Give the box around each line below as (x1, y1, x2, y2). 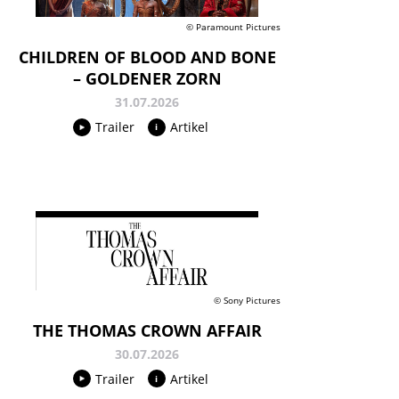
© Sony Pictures (214, 293, 281, 306)
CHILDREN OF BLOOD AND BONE (18, 46, 276, 69)
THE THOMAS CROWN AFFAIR (32, 319, 262, 341)
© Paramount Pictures (186, 20, 281, 34)
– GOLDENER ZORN (72, 68, 222, 90)
